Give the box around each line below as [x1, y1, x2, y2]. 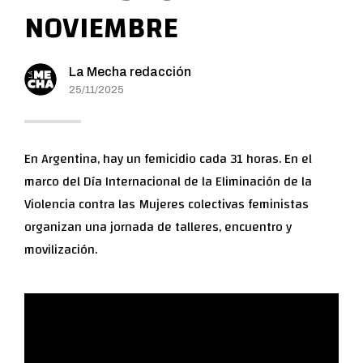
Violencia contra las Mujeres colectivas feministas [24, 191, 309, 216]
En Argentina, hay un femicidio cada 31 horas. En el [24, 146, 312, 171]
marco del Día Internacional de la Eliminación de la [24, 169, 312, 194]
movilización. [24, 237, 97, 262]
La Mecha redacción [69, 64, 191, 79]
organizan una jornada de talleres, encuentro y [24, 214, 292, 239]
